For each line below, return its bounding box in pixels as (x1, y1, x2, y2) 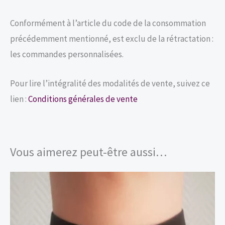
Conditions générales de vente (28, 93, 138, 105)
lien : (10, 93, 28, 105)
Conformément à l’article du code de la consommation (10, 17, 206, 29)
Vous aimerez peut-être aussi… (10, 144, 167, 160)
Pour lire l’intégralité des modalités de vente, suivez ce (10, 78, 210, 89)
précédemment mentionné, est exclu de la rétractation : (10, 33, 213, 44)
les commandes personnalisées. (10, 48, 124, 60)
